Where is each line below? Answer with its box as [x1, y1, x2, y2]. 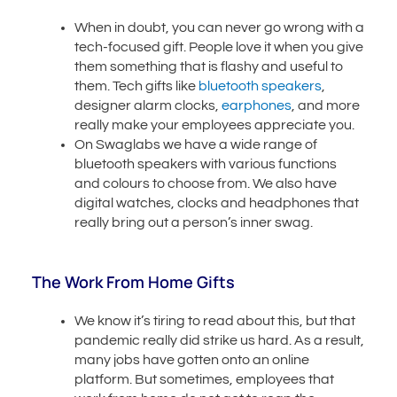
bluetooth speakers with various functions [74, 156, 338, 171]
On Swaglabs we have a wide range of [74, 136, 318, 152]
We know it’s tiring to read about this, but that [74, 313, 356, 328]
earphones [222, 97, 292, 113]
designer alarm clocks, [74, 97, 222, 113]
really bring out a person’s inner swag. [74, 214, 314, 230]
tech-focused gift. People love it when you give [74, 39, 364, 54]
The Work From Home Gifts [32, 270, 236, 292]
